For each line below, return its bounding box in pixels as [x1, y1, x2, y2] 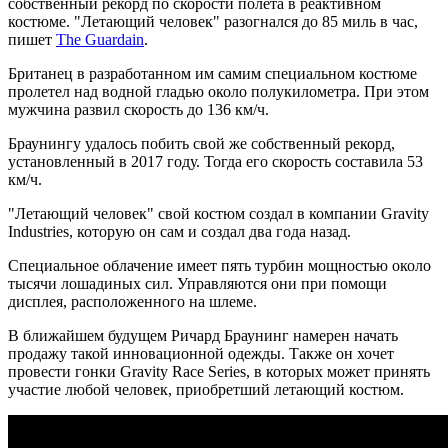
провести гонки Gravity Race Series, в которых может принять [8, 362, 430, 380]
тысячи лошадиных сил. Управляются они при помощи [8, 274, 387, 292]
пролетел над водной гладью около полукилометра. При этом [8, 82, 429, 100]
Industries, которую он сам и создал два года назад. [8, 222, 351, 240]
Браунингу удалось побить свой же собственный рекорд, [8, 134, 395, 152]
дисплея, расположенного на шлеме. [8, 292, 257, 310]
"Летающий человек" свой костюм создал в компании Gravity [8, 204, 429, 222]
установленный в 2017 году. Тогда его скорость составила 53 [8, 152, 423, 170]
